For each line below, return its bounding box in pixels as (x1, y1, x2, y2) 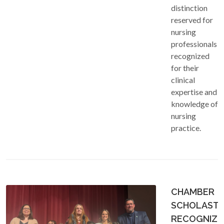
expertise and (171, 86, 217, 96)
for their (171, 62, 199, 72)
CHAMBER (171, 186, 214, 197)
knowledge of (171, 98, 218, 108)
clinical (171, 74, 195, 84)
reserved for (171, 14, 213, 24)
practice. (171, 122, 201, 132)
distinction (171, 2, 207, 12)
